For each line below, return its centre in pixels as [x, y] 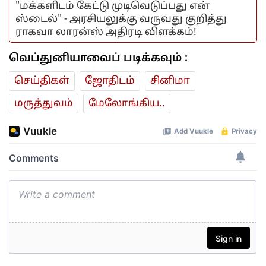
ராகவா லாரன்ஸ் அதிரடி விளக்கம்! [106, 33]
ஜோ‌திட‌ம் [110, 81]
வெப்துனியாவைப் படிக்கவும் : [98, 59]
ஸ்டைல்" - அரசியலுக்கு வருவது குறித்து [121, 20]
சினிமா [170, 81]
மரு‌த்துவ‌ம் [44, 104]
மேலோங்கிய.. [127, 104]
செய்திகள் [42, 81]
